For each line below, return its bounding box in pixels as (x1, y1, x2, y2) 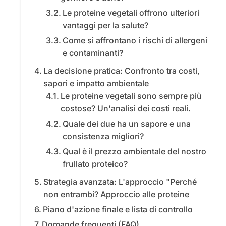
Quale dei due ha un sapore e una (62, 119, 191, 129)
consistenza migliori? (62, 131, 144, 142)
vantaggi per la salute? (62, 20, 148, 31)
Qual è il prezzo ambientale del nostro (62, 146, 206, 157)
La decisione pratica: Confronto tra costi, (43, 66, 200, 76)
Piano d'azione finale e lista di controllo (43, 204, 193, 215)
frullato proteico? (62, 159, 128, 169)
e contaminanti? (62, 48, 123, 59)
